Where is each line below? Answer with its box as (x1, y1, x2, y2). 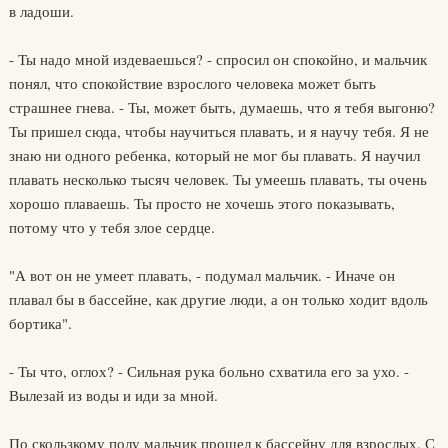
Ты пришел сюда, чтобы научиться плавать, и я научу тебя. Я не (8, 121, 429, 141)
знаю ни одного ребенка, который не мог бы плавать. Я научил (8, 145, 420, 165)
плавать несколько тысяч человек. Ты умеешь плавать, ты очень (8, 169, 427, 189)
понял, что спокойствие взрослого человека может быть (8, 73, 376, 93)
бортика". (8, 313, 72, 333)
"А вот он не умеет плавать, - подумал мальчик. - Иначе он (8, 265, 395, 285)
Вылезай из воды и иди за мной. (8, 385, 218, 405)
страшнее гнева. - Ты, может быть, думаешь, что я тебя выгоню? (8, 97, 435, 117)
